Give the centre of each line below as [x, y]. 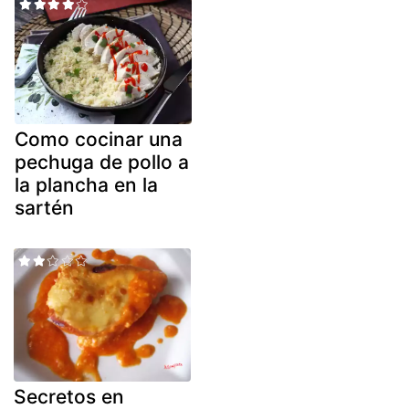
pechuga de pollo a [102, 163]
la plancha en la [86, 185]
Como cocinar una [99, 140]
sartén [44, 208]
